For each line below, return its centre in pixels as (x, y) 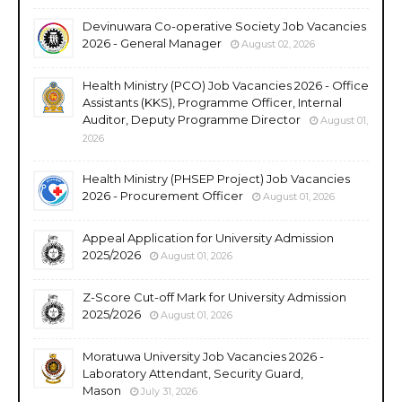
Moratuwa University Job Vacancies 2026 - (203, 356)
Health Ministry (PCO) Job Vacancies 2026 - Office (226, 85)
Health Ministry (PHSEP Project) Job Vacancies (216, 178)
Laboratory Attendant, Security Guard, (193, 373)
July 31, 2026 (169, 391)
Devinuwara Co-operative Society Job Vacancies (224, 26)
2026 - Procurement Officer (163, 195)
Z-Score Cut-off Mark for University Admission (214, 297)
